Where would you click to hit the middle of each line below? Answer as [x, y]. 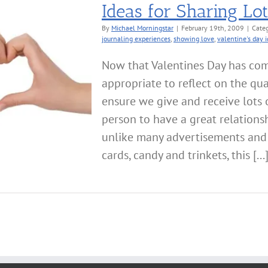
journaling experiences [136, 39]
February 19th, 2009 [213, 28]
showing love [194, 39]
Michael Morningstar [142, 28]
